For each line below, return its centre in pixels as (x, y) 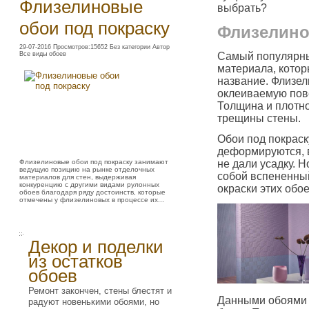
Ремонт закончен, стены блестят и (100, 291)
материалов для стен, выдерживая (78, 177)
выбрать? (242, 8)
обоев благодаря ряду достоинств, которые (92, 192)
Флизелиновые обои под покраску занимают (94, 162)
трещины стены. (260, 118)
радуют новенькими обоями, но (94, 302)
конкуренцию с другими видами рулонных (89, 185)
